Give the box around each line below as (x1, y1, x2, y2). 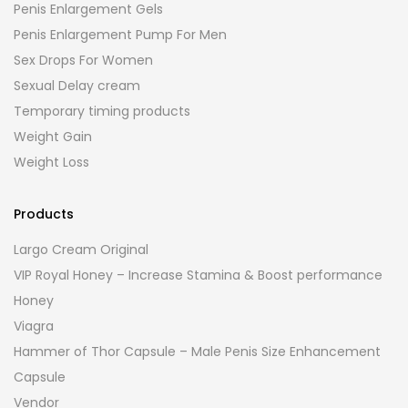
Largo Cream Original (14, 240, 148, 260)
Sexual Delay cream (14, 76, 140, 96)
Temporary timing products (14, 102, 190, 121)
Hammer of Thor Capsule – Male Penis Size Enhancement (14, 342, 381, 362)
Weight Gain (14, 127, 92, 147)
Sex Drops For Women (14, 51, 153, 70)
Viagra (14, 317, 54, 336)
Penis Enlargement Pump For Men (14, 25, 227, 45)
